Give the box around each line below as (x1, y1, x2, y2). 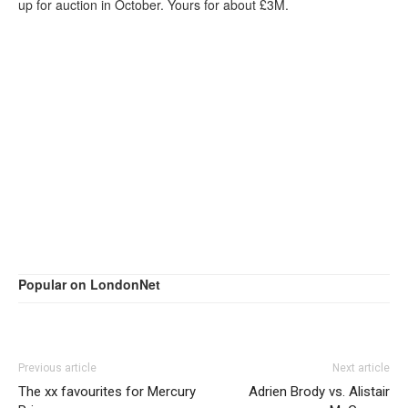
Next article (332, 362, 390, 374)
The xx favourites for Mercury (18, 383, 196, 400)
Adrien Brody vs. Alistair (249, 383, 390, 400)
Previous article (18, 362, 97, 374)
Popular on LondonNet (18, 275, 160, 293)
